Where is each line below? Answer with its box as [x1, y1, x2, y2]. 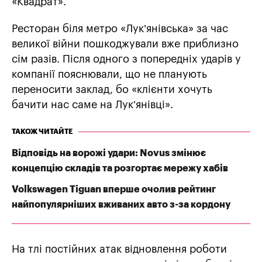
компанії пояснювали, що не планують [12, 69, 207, 80]
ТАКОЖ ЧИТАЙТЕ [12, 128, 73, 136]
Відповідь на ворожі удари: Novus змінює [12, 149, 206, 158]
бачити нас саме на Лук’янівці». [12, 99, 173, 111]
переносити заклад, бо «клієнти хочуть [12, 84, 212, 95]
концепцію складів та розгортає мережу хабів [12, 164, 228, 174]
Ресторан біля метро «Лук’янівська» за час [12, 23, 228, 35]
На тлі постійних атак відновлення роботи [12, 244, 227, 255]
